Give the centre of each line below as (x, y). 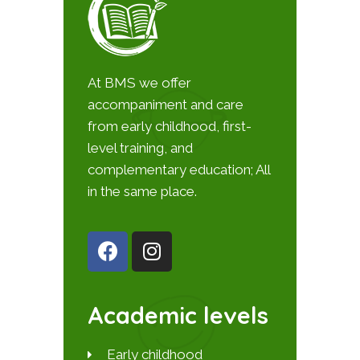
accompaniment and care (166, 104)
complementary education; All (179, 169)
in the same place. (142, 191)
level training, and (140, 147)
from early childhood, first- (170, 126)
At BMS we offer (139, 82)
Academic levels (178, 315)
